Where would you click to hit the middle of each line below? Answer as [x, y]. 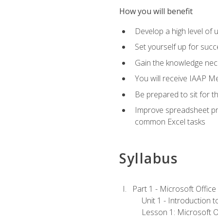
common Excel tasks [170, 122]
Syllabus [148, 158]
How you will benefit [156, 11]
